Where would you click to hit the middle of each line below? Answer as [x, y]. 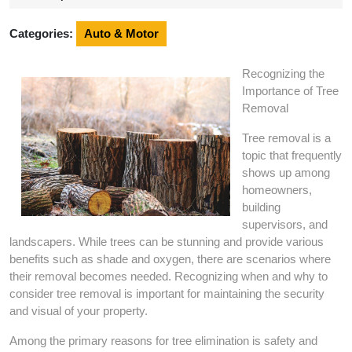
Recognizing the [283, 73]
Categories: [41, 33]
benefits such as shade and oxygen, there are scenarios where [170, 259]
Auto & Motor [121, 33]
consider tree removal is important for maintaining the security [167, 293]
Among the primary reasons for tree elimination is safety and [163, 341]
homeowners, [277, 190]
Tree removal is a [286, 138]
